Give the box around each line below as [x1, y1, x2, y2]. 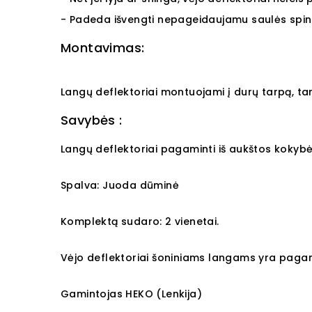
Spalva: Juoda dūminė [61, 178, 179, 192]
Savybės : [61, 111, 123, 129]
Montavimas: [61, 39, 145, 56]
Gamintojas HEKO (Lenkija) [61, 287, 202, 301]
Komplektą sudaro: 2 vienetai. [61, 214, 219, 228]
